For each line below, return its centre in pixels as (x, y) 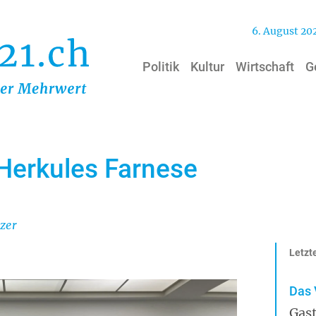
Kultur (207, 67)
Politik (161, 67)
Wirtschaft (265, 67)
